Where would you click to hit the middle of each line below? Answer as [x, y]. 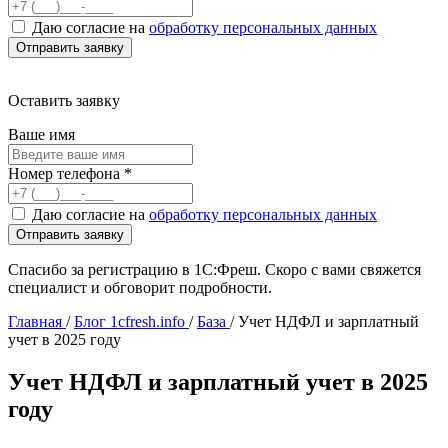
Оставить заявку [64, 100]
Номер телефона [66, 173]
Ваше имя [41, 134]
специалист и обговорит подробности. [140, 287]
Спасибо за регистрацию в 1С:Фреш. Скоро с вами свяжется [214, 269]
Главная [35, 321]
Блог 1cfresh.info [129, 321]
